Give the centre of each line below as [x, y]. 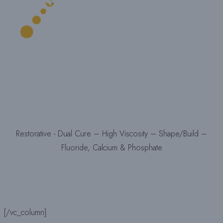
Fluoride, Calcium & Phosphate [111, 147]
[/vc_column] [25, 212]
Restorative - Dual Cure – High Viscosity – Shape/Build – [111, 133]
